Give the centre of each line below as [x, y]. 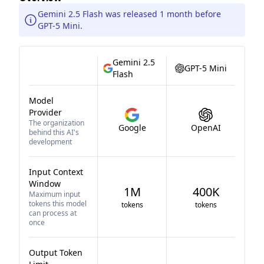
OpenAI [206, 128]
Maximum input [55, 194]
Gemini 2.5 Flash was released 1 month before [129, 14]
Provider [45, 112]
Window [45, 184]
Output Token [56, 253]
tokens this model [58, 204]
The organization [57, 123]
